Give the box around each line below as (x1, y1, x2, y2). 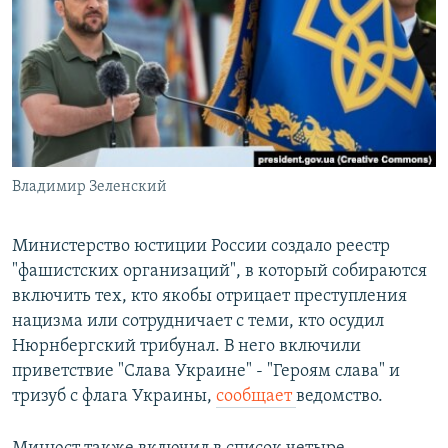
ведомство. (296, 387, 383, 407)
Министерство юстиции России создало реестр (12, 237, 390, 257)
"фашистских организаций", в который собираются (12, 262, 427, 282)
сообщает (216, 387, 296, 407)
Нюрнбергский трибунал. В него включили (12, 337, 361, 357)
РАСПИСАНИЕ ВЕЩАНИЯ (18, 9, 203, 28)
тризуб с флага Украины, (12, 387, 216, 407)
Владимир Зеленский (12, 179, 167, 196)
